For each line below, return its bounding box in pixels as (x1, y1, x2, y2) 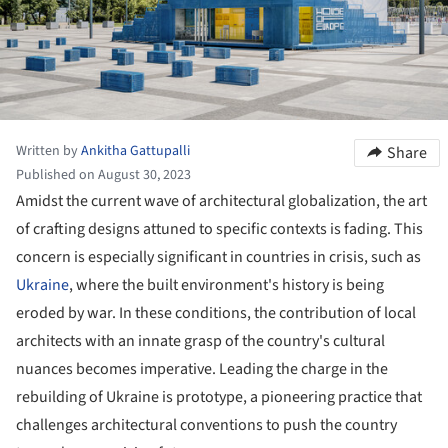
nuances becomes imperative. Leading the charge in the (16, 357, 388, 380)
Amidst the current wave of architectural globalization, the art (16, 189, 427, 212)
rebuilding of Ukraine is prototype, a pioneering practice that (16, 385, 422, 408)
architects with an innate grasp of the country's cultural (16, 329, 385, 352)
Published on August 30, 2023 (16, 164, 191, 185)
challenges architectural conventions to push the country (16, 413, 397, 436)
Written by (16, 140, 81, 161)
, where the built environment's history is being (69, 273, 384, 296)
